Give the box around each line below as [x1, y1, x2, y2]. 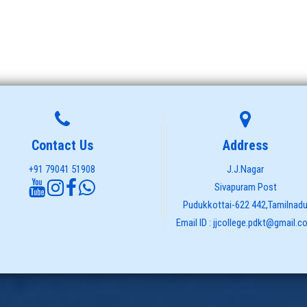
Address [223, 136, 269, 153]
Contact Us [31, 136, 93, 153]
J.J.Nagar [227, 162, 265, 175]
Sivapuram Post [214, 180, 277, 193]
